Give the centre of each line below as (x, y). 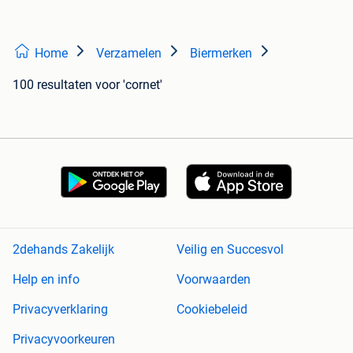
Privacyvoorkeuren (64, 340)
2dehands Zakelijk (63, 250)
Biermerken (221, 53)
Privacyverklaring (60, 310)
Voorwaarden (214, 280)
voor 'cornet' (129, 84)
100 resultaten (52, 84)
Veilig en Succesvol (230, 250)
